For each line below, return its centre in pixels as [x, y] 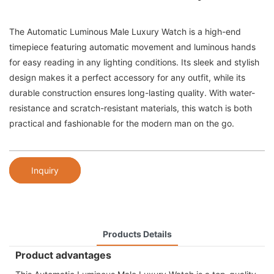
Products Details [137, 234]
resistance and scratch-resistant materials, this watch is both [131, 108]
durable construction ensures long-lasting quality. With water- [132, 93]
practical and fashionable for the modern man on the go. [122, 124]
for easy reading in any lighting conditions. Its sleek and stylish [134, 62]
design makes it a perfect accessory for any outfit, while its [127, 78]
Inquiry [45, 170]
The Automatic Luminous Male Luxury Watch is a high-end [125, 32]
